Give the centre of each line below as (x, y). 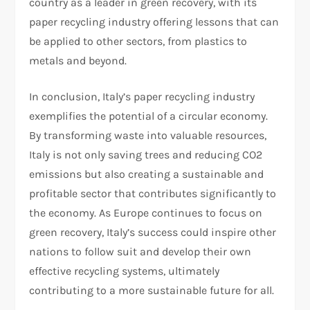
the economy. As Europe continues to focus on (146, 212)
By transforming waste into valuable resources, (148, 135)
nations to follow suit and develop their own (140, 251)
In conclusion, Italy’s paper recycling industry (142, 96)
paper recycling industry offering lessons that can (154, 21)
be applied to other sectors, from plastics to (138, 41)
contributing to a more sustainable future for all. (152, 290)
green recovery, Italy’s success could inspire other (153, 232)
